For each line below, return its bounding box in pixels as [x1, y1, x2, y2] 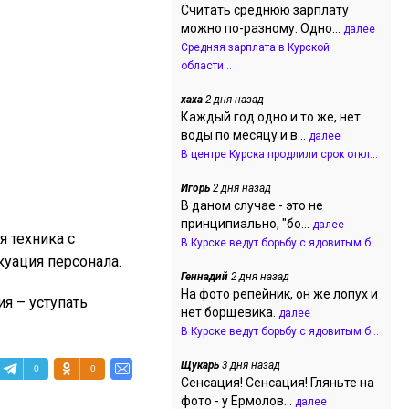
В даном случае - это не [181, 198, 323, 213]
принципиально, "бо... [181, 216, 312, 231]
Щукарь [181, 359, 219, 372]
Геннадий [181, 270, 228, 283]
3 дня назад [219, 359, 280, 372]
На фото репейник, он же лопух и [181, 287, 378, 301]
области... [181, 59, 232, 72]
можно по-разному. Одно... [181, 21, 343, 36]
